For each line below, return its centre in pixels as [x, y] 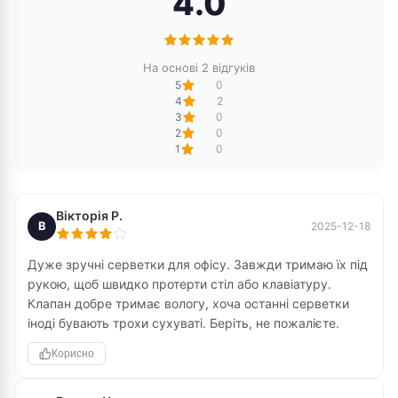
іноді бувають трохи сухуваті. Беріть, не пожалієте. [183, 323]
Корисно [73, 354]
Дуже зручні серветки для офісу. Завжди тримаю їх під [198, 264]
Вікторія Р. [89, 215]
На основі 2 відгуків [199, 68]
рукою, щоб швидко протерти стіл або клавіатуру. [179, 284]
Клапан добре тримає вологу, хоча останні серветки [188, 303]
